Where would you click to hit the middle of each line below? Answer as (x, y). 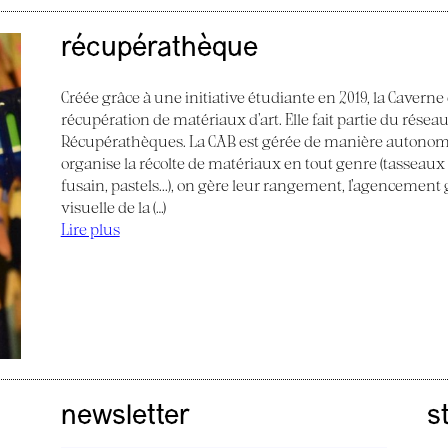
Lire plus (90, 228)
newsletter (125, 417)
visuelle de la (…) (113, 206)
